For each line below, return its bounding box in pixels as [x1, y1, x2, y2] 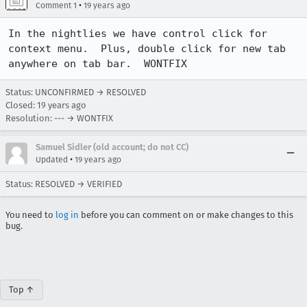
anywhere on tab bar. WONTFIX [8, 58, 187, 70]
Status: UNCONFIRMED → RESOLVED [5, 87, 146, 97]
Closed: [5, 100, 37, 110]
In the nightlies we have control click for [8, 27, 267, 40]
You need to [5, 210, 56, 220]
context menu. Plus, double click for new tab [8, 42, 286, 55]
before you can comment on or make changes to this [79, 210, 293, 220]
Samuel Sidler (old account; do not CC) [36, 142, 188, 152]
